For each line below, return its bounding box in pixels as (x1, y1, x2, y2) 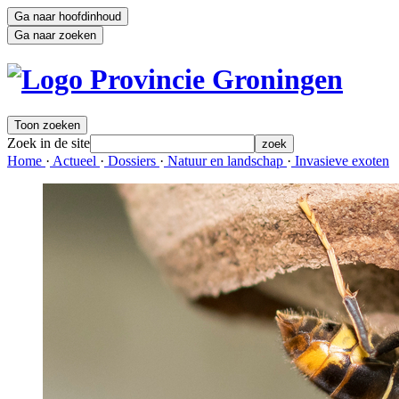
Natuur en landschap (164, 152, 287, 168)
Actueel (50, 152, 100, 168)
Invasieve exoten (291, 152, 389, 168)
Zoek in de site (7, 134, 90, 151)
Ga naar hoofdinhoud (14, 10, 121, 23)
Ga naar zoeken (14, 28, 96, 42)
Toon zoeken (14, 118, 80, 132)
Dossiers (104, 152, 159, 168)
